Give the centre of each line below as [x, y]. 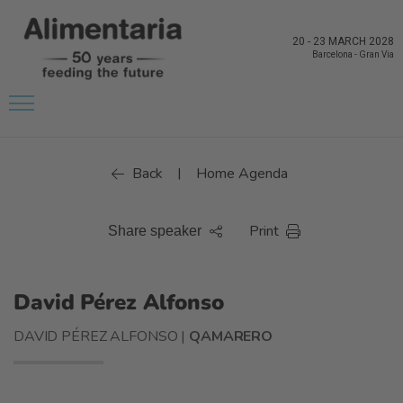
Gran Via [376, 55]
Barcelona [332, 55]
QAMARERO [231, 336]
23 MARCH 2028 [354, 42]
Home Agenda [242, 174]
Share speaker [154, 231]
